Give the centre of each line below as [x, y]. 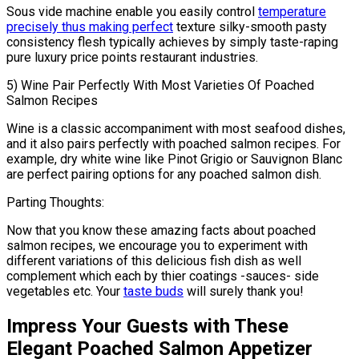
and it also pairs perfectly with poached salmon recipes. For [173, 143]
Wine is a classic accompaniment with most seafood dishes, [176, 128]
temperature [292, 11]
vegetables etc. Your [65, 291]
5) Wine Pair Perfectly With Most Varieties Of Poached [160, 85]
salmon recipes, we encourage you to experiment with [157, 245]
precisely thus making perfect [90, 26]
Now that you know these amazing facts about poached [161, 230]
